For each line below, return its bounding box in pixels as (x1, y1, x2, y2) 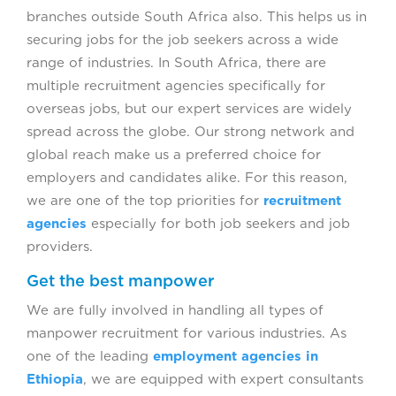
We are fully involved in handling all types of (27, 301, 324, 318)
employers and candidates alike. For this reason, (27, 169, 347, 186)
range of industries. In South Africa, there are (27, 54, 326, 71)
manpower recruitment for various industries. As (27, 324, 346, 341)
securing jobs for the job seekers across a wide (27, 31, 339, 48)
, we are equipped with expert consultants (83, 370, 363, 387)
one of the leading (27, 347, 153, 364)
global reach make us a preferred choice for (27, 146, 321, 163)
